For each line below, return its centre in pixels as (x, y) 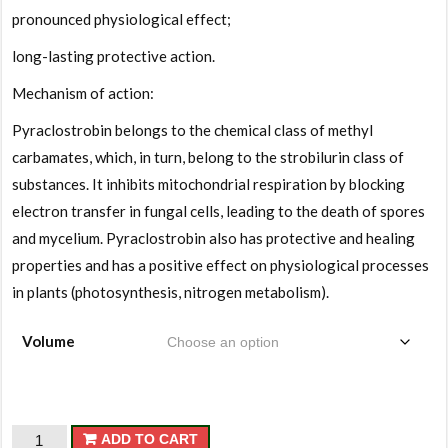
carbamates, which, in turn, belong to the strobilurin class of (208, 156)
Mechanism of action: (83, 92)
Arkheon (39, 436)
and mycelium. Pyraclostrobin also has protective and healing (214, 237)
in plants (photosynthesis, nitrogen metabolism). (171, 291)
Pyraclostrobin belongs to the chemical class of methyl (193, 129)
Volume (49, 340)
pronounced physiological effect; (122, 18)
